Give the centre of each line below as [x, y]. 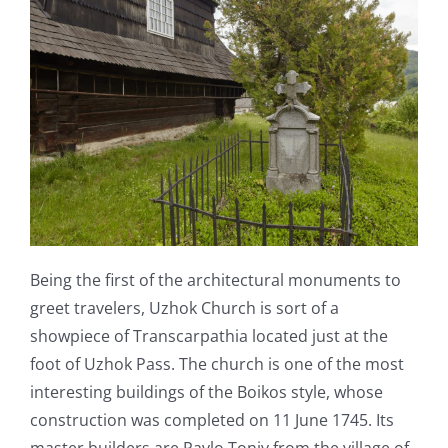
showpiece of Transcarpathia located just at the [208, 335]
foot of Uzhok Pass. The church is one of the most [216, 363]
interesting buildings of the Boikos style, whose [206, 391]
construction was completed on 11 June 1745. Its [211, 419]
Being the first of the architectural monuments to [215, 279]
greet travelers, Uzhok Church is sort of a [184, 307]
